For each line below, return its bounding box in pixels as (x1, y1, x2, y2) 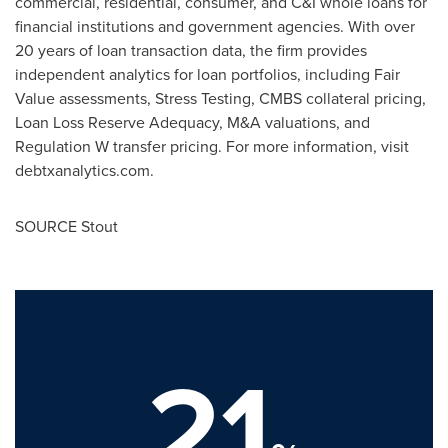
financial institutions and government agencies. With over (15, 15, 415, 37)
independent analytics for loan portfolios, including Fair (15, 63, 400, 85)
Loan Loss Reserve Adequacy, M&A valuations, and (15, 111, 370, 133)
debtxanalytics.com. (15, 159, 154, 181)
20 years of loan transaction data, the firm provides (15, 39, 367, 61)
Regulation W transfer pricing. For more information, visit (15, 135, 409, 157)
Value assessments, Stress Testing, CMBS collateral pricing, (15, 87, 426, 109)
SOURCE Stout (15, 215, 118, 237)
